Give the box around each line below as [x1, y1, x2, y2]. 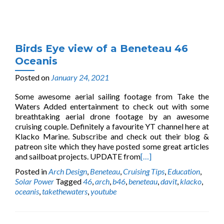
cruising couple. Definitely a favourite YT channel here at [15, 121, 209, 131]
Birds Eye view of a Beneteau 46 [15, 42, 188, 54]
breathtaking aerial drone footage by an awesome [15, 111, 209, 121]
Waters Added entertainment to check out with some [15, 101, 209, 111]
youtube [90, 186, 116, 196]
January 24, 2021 [51, 72, 109, 82]
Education [167, 166, 200, 176]
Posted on [15, 72, 51, 82]
